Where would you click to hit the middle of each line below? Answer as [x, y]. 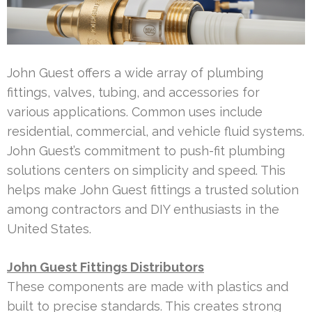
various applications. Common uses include [135, 111]
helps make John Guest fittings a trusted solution [153, 189]
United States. [49, 228]
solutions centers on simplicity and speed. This [146, 170]
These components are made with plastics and [148, 286]
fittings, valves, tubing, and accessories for [133, 92]
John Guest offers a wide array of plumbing [135, 72]
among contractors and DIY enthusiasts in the [143, 209]
